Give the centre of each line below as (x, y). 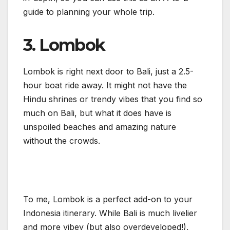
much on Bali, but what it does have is (97, 113)
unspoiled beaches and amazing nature (100, 127)
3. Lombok (64, 45)
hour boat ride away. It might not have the (105, 85)
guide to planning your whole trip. (89, 12)
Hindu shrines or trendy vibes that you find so (113, 99)
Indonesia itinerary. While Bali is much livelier (110, 213)
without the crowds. (63, 140)
